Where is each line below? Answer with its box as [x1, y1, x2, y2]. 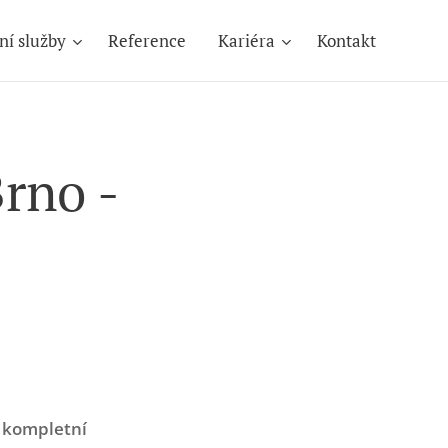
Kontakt [317, 29, 376, 52]
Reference [108, 29, 186, 52]
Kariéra [218, 29, 275, 52]
